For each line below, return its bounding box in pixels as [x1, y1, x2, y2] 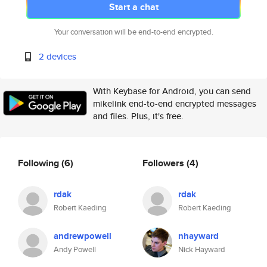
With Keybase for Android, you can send [93, 85, 251, 97]
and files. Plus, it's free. [93, 110, 184, 122]
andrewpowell [54, 229, 111, 243]
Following [18, 156, 61, 170]
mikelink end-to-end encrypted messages [93, 97, 256, 110]
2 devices [39, 50, 77, 63]
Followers [142, 156, 187, 170]
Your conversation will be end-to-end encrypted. [54, 26, 213, 38]
